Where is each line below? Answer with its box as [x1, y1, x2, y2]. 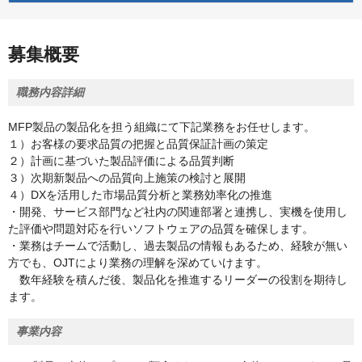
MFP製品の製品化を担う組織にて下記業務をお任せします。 [8, 120, 315, 134]
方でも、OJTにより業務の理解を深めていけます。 [8, 256, 267, 270]
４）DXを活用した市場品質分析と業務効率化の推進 [8, 188, 272, 202]
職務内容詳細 [16, 86, 84, 99]
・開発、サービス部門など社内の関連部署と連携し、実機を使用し [8, 205, 347, 219]
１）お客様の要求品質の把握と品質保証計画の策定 [8, 137, 268, 151]
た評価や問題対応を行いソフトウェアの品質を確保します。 [8, 222, 314, 236]
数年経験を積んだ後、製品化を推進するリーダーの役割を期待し [8, 273, 347, 287]
